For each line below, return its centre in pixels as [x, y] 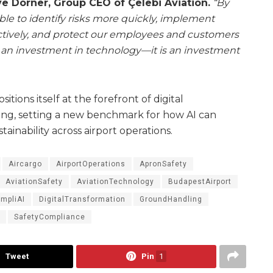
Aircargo [25, 164]
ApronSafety [163, 164]
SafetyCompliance [50, 217]
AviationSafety [34, 182]
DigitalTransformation [82, 200]
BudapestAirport [200, 182]
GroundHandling [171, 200]
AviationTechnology [115, 182]
